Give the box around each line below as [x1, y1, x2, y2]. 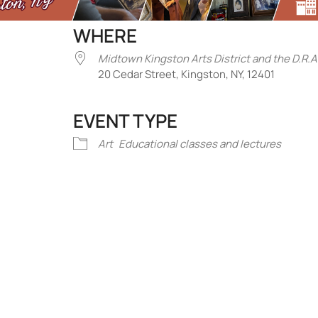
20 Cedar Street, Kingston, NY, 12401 [97, 67, 275, 82]
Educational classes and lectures [118, 136, 281, 151]
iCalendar [14, 128, 62, 143]
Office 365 [137, 128, 188, 143]
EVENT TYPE [72, 108, 177, 133]
